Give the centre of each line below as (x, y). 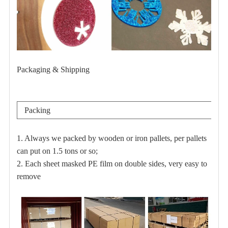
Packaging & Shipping (53, 69)
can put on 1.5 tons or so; (57, 151)
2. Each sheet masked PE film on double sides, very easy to (112, 163)
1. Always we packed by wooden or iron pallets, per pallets (111, 138)
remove (28, 176)
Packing (37, 110)
